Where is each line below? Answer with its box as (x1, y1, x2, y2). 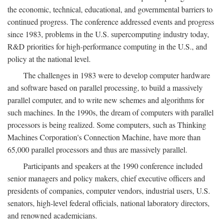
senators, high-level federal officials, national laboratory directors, (7, 198, 210, 208)
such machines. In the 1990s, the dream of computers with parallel (7, 107, 214, 117)
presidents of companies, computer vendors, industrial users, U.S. (7, 185, 210, 196)
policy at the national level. (7, 54, 91, 64)
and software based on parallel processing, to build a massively (7, 82, 203, 93)
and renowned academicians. (7, 210, 97, 221)
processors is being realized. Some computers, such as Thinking (7, 119, 206, 130)
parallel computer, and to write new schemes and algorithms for (7, 95, 204, 105)
